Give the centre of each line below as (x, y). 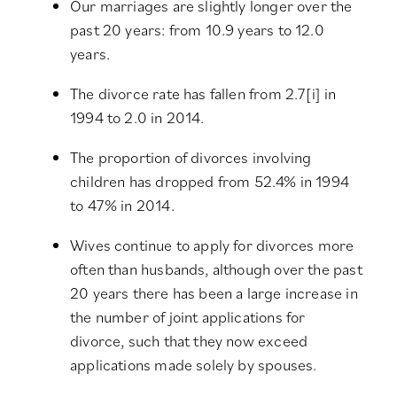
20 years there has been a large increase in (214, 293)
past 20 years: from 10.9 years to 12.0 (197, 30)
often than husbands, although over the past (216, 269)
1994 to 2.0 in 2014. (137, 118)
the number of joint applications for (188, 317)
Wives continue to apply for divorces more (212, 245)
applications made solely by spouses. (194, 365)
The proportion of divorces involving (191, 158)
